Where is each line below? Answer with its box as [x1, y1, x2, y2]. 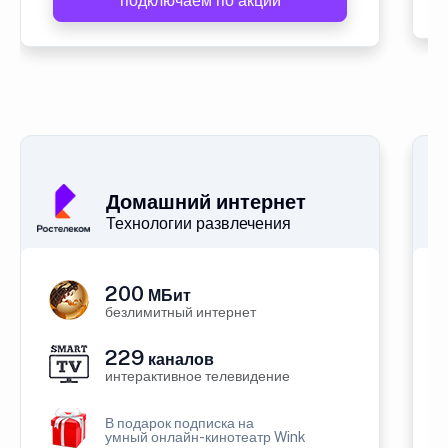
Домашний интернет [106, 190, 306, 214]
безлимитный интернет [105, 304, 256, 320]
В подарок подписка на [105, 415, 254, 431]
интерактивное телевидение [105, 368, 290, 384]
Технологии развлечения [106, 214, 291, 233]
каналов [144, 350, 214, 369]
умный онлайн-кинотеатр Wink [105, 429, 306, 445]
